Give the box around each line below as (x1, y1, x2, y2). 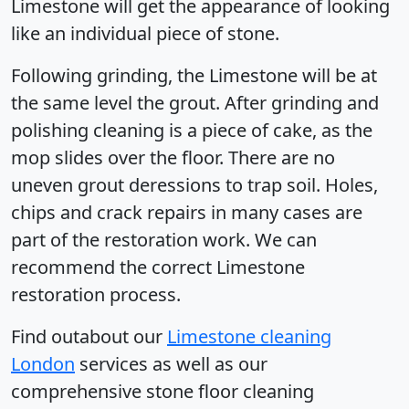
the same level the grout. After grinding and (11, 90, 379, 115)
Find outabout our (11, 324, 167, 349)
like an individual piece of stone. (11, 21, 279, 46)
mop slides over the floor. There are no (11, 145, 335, 170)
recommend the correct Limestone (11, 255, 305, 279)
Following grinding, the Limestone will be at (11, 63, 377, 88)
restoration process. (11, 282, 181, 307)
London (11, 351, 75, 376)
